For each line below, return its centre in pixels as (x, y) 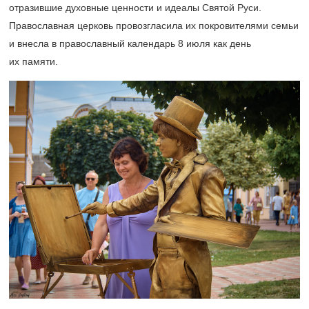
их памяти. (33, 61)
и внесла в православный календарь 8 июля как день (130, 43)
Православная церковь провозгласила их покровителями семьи (154, 25)
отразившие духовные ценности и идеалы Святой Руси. (135, 7)
